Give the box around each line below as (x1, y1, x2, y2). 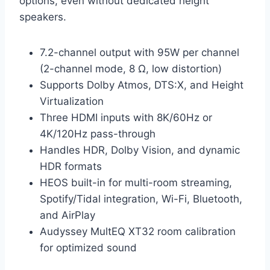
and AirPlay (40, 209, 95, 222)
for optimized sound (40, 242, 137, 254)
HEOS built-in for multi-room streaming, (40, 177, 232, 189)
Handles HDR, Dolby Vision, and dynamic (40, 144, 240, 157)
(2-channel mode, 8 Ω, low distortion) (40, 63, 222, 75)
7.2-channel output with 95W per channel (40, 46, 239, 59)
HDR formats (40, 160, 102, 173)
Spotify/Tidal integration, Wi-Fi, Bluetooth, (40, 193, 242, 206)
